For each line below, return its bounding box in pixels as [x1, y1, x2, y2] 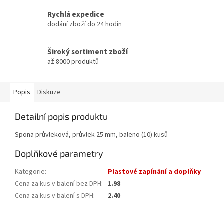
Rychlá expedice [47, 9, 104, 20]
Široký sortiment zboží [47, 46, 128, 58]
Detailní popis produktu [15, 111, 108, 122]
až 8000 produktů [47, 57, 99, 67]
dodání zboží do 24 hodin [47, 19, 122, 30]
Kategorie [15, 167, 45, 177]
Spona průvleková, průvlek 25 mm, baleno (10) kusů [15, 130, 168, 140]
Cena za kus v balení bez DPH [15, 179, 101, 189]
